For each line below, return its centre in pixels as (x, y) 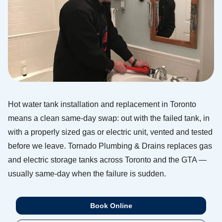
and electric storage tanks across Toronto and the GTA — (107, 160)
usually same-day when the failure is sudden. (87, 174)
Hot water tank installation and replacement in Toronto (102, 104)
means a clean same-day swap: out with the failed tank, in (109, 118)
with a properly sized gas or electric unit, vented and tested (110, 132)
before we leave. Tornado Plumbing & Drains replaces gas (110, 146)
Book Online (111, 206)
